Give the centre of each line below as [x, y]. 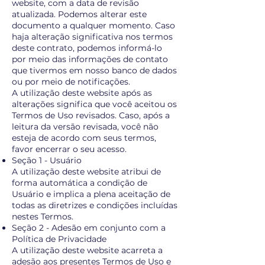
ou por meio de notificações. [71, 82]
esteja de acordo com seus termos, [84, 138]
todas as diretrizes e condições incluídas [95, 205]
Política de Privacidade [59, 239]
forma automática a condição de [80, 183]
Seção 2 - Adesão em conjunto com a [89, 228]
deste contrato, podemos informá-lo [87, 48]
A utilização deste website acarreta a [87, 250]
